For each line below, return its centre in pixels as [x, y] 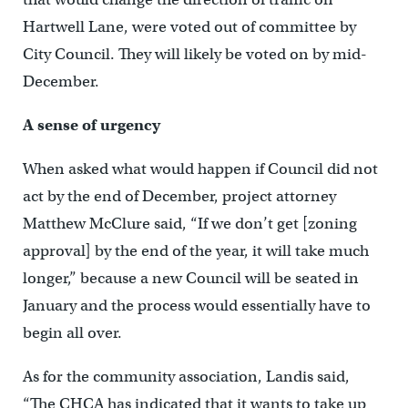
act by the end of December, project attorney [179, 196]
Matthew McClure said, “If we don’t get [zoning [189, 224]
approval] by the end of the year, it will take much [195, 251]
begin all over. [72, 333]
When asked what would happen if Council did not [200, 169]
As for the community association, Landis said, [186, 377]
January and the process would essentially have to [196, 306]
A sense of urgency [91, 125]
